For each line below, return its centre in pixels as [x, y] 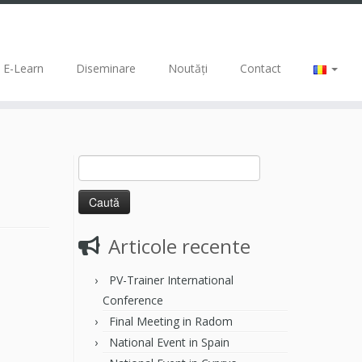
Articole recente [179, 246]
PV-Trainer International [171, 280]
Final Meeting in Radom [171, 321]
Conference [133, 300]
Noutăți [187, 68]
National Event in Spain [169, 342]
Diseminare [105, 68]
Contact [260, 68]
